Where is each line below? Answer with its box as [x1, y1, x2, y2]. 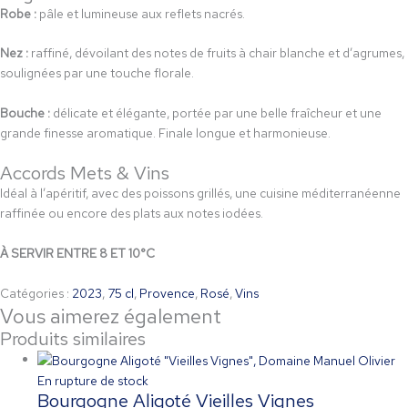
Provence [139, 284, 195, 301]
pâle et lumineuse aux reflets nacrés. [36, 5, 245, 22]
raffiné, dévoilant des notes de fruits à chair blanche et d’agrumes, [28, 45, 404, 62]
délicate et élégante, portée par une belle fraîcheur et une [50, 105, 382, 122]
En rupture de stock [37, 372, 149, 389]
